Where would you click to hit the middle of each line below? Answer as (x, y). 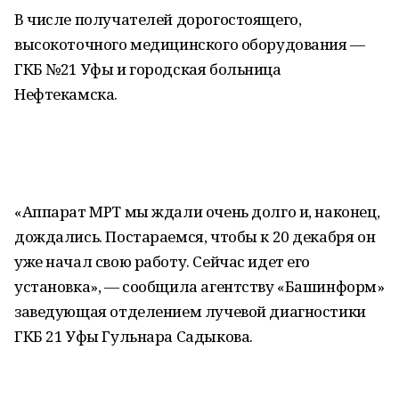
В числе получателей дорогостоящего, (158, 19)
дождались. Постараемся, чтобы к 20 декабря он (195, 236)
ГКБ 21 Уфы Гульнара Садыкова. (134, 336)
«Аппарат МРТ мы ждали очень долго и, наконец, (197, 212)
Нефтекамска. (66, 94)
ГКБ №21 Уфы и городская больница (148, 69)
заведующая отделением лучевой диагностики (190, 311)
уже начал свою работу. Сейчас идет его (163, 261)
